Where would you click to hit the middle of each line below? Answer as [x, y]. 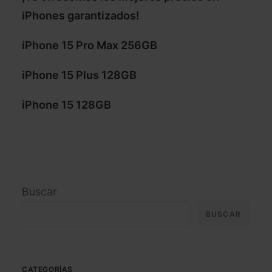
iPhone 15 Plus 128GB [79, 75]
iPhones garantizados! [81, 15]
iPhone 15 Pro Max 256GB [90, 45]
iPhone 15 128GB [66, 105]
